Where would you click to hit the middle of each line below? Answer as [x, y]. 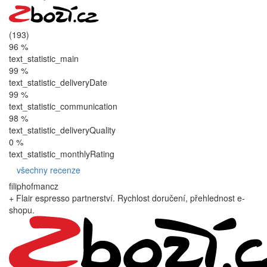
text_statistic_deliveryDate [58, 83]
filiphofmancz [34, 186]
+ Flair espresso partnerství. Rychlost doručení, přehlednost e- [127, 198]
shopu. [22, 210]
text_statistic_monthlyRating [62, 154]
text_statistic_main [44, 59]
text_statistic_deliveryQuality [62, 130]
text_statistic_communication [63, 106]
